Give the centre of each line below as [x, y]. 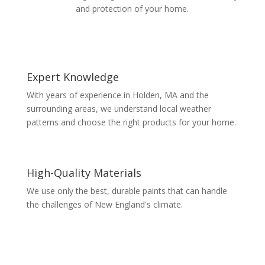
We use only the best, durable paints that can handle [127, 191]
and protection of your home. [132, 9]
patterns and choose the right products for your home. [131, 122]
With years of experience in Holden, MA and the [117, 95]
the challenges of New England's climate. [104, 205]
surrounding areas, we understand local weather [119, 109]
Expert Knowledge [72, 77]
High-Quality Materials [84, 173]
